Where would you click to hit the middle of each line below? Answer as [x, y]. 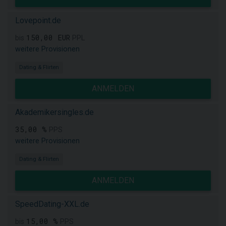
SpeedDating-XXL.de [52, 204]
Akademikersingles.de [54, 112]
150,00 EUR [48, 38]
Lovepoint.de [38, 20]
